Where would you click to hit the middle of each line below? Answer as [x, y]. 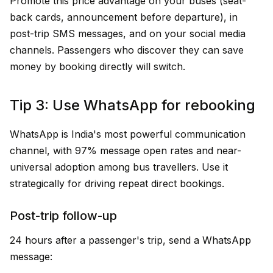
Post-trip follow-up [63, 216]
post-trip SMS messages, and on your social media [128, 34]
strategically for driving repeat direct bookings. [117, 183]
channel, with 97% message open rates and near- [126, 151]
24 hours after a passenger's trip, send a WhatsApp [130, 240]
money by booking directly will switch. [97, 66]
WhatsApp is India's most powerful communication [128, 134]
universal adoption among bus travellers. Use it [119, 167]
